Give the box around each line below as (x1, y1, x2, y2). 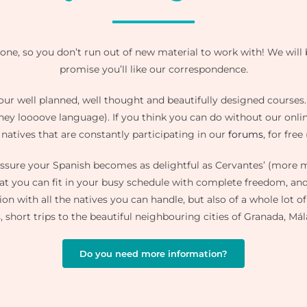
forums (228, 128, 263, 141)
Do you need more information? (79, 248, 228, 260)
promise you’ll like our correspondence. (59, 63, 248, 76)
